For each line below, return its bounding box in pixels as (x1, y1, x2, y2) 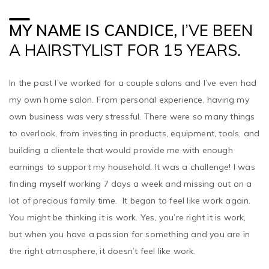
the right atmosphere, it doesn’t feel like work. (9, 228, 196, 240)
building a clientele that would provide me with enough (9, 127, 233, 139)
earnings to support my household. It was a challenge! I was (9, 144, 255, 156)
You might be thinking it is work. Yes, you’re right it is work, (9, 195, 246, 206)
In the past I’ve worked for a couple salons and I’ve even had (9, 60, 257, 71)
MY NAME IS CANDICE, (9, 3, 177, 23)
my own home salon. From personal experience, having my (9, 77, 249, 88)
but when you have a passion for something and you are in (9, 211, 250, 223)
